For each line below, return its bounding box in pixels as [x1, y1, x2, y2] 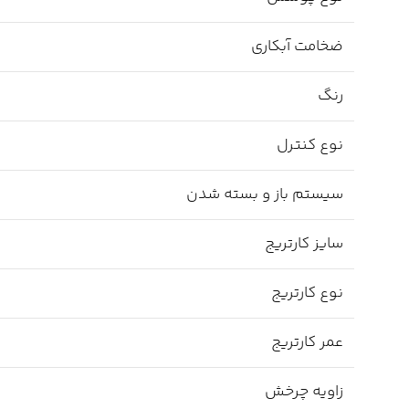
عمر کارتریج [271, 330, 343, 355]
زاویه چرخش [265, 380, 343, 404]
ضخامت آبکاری [251, 35, 343, 59]
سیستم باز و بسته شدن [186, 183, 343, 207]
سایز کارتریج [265, 232, 343, 257]
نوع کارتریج [271, 281, 343, 306]
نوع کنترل [277, 133, 343, 158]
